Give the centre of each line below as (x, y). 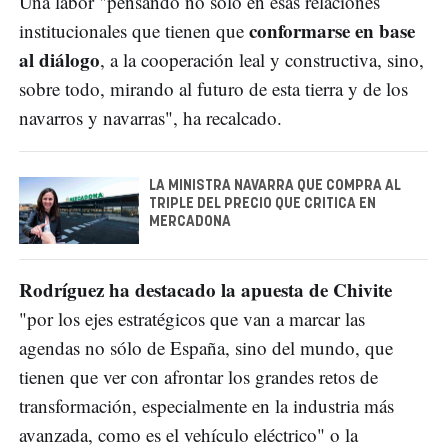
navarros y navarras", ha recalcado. (150, 117)
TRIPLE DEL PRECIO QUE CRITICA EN (262, 203)
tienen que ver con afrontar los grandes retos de (198, 377)
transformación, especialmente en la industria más (206, 406)
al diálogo (59, 59)
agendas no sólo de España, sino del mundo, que (206, 348)
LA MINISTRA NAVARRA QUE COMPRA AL (275, 185)
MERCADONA (190, 221)
